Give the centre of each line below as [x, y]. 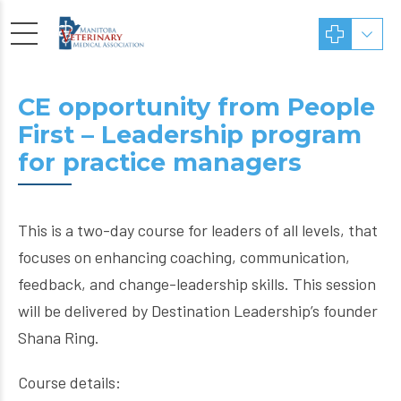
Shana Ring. [59, 337]
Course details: [69, 382]
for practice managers [160, 162]
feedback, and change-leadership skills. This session [197, 284]
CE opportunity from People [196, 107]
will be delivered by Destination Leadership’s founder [198, 311]
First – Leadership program [190, 135]
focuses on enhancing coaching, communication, [184, 257]
